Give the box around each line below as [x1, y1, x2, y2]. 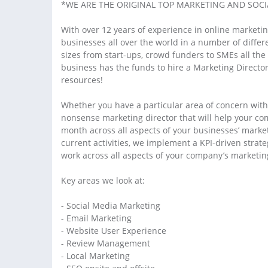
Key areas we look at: [61, 174, 145, 186]
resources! [61, 74, 103, 86]
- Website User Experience [61, 224, 166, 236]
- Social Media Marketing [61, 199, 160, 211]
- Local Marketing [61, 249, 130, 261]
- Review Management [61, 237, 150, 249]
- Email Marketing [61, 212, 132, 224]
